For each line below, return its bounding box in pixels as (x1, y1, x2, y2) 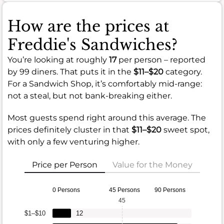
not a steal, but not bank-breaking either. (7, 90, 172, 100)
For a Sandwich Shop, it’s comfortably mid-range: (7, 78, 202, 88)
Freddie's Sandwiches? (7, 35, 177, 54)
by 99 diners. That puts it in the (7, 66, 133, 76)
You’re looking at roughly (7, 54, 109, 64)
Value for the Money (112, 159, 192, 169)
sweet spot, (161, 124, 209, 134)
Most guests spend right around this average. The (7, 112, 206, 122)
